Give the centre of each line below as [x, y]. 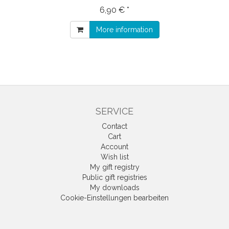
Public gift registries [114, 178]
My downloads [114, 188]
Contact [114, 127]
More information [124, 30]
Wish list [114, 157]
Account [114, 147]
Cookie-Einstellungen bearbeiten [114, 198]
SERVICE [114, 111]
